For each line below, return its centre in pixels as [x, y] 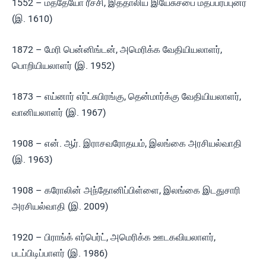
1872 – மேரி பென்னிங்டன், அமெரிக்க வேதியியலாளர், [117, 50]
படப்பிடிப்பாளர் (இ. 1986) [60, 253]
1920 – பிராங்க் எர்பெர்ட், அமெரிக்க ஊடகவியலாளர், [114, 237]
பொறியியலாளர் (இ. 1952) [64, 66]
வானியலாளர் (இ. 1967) [59, 113]
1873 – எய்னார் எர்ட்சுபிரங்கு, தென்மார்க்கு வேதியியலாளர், [126, 96]
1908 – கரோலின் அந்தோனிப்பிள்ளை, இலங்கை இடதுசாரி [126, 190]
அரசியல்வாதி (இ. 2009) [60, 206]
